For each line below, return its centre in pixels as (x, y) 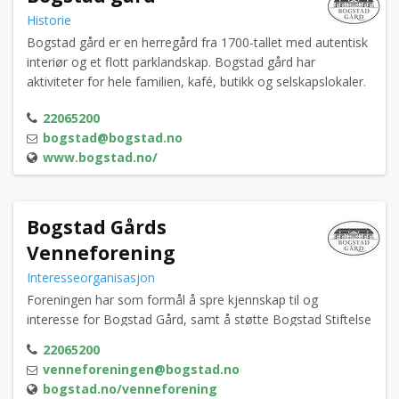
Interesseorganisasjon (93, 278)
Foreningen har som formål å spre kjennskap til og (172, 300)
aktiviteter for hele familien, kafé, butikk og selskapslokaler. (196, 82)
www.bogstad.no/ (100, 158)
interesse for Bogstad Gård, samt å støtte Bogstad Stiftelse (199, 320)
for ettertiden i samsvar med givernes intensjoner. (171, 339)
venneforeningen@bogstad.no (141, 370)
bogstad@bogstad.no (113, 138)
